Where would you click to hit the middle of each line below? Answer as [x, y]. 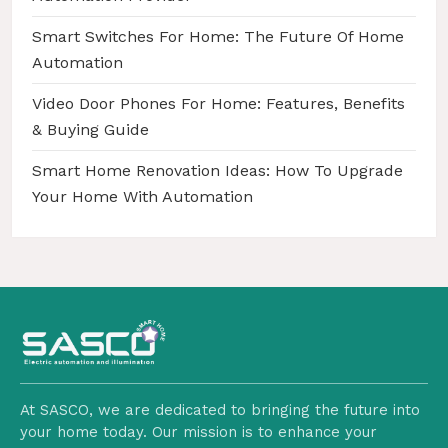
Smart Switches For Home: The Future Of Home [218, 36]
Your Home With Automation [142, 196]
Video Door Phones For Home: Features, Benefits [218, 103]
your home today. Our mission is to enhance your [198, 431]
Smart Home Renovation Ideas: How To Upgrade [217, 170]
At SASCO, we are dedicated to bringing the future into [220, 409]
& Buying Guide [90, 129]
